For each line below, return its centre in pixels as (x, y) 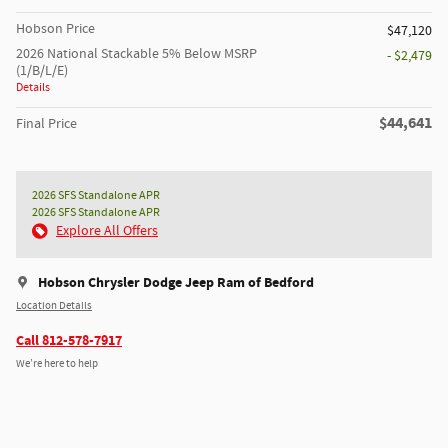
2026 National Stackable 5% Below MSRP (136, 54)
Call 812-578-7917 (69, 341)
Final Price (46, 124)
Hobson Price (55, 29)
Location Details (54, 305)
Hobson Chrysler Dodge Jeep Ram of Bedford (176, 283)
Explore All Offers (107, 231)
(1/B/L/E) (42, 71)
